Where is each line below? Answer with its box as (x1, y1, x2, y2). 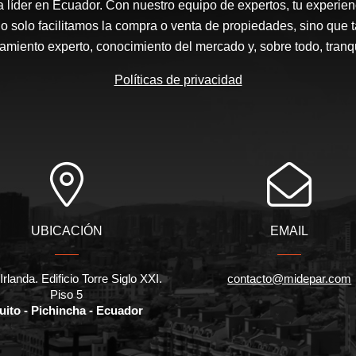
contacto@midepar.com (227, 272, 352, 286)
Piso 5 (50, 288, 83, 302)
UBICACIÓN (30, 224, 103, 238)
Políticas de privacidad (114, 73, 242, 87)
